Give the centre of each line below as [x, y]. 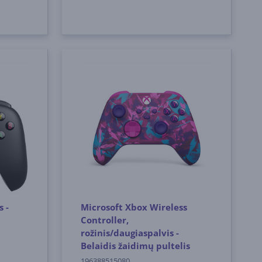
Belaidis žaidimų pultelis [136, 245]
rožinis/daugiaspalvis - [130, 232]
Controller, [105, 220]
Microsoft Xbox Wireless [134, 207]
